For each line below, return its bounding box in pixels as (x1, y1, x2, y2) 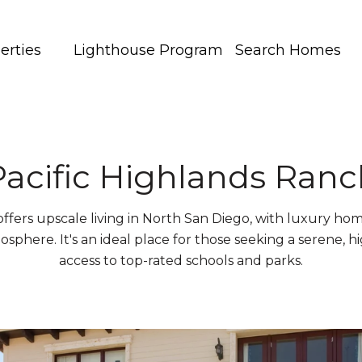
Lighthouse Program (74, 41, 223, 59)
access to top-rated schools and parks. (59, 253, 303, 268)
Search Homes (235, 41, 341, 59)
